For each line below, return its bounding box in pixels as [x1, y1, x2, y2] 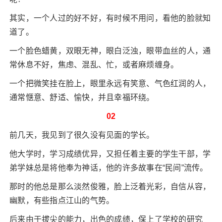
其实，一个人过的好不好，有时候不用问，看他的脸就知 [9, 14, 211, 22]
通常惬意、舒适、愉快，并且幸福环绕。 [9, 93, 155, 102]
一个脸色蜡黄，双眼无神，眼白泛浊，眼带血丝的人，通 [9, 47, 211, 55]
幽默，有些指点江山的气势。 [9, 196, 114, 205]
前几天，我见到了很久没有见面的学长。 [9, 131, 155, 139]
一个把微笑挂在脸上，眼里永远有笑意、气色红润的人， [9, 79, 211, 88]
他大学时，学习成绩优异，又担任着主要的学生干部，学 [9, 150, 211, 158]
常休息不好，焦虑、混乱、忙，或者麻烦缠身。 [9, 60, 179, 69]
